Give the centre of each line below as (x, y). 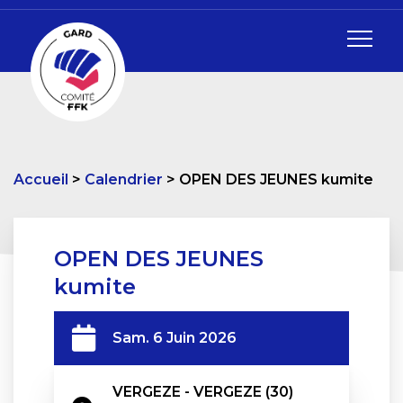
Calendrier (124, 179)
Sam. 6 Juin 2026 (175, 338)
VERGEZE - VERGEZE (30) (203, 392)
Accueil (41, 179)
